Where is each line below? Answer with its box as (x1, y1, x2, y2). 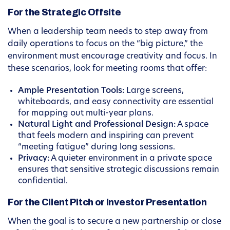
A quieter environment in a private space (49, 155, 212, 163)
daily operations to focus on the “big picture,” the (8, 40, 203, 49)
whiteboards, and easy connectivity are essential (18, 98, 214, 107)
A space (176, 121, 208, 129)
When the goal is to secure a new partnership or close (8, 218, 221, 226)
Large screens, (124, 87, 184, 95)
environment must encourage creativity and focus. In (8, 52, 217, 61)
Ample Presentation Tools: (18, 87, 124, 95)
